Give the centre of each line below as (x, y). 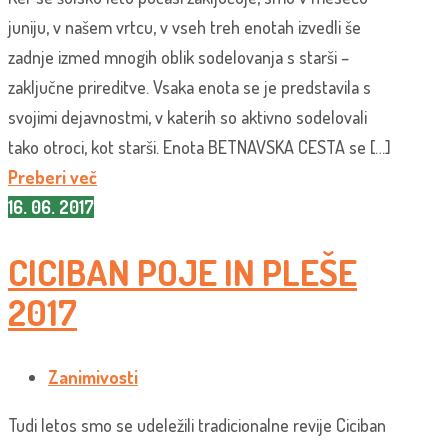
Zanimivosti (93, 377)
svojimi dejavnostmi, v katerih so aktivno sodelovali (187, 117)
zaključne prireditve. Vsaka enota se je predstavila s (189, 87)
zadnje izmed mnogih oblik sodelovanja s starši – (178, 57)
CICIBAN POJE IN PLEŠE (182, 272)
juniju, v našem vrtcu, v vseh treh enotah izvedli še (184, 27)
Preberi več (52, 177)
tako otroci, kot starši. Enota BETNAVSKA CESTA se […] (199, 147)
